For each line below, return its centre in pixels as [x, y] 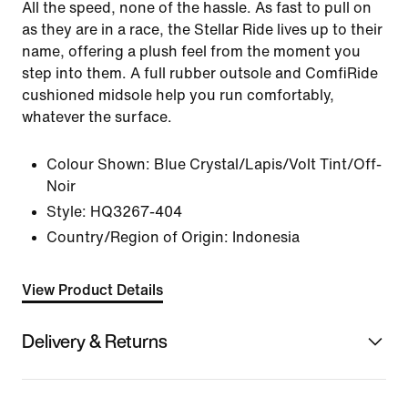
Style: [66, 212]
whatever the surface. [97, 117]
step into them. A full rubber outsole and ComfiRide [200, 73]
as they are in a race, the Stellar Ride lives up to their [202, 30]
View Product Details [92, 290]
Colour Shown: [98, 164]
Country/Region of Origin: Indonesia [173, 237]
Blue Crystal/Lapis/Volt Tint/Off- [268, 164]
